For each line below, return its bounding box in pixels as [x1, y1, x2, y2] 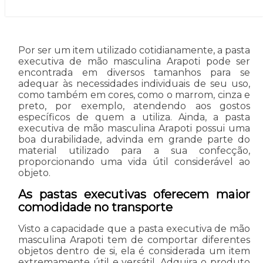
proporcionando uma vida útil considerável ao [18, 156, 251, 167]
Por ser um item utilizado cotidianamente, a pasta [18, 44, 251, 56]
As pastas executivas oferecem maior [18, 187, 251, 201]
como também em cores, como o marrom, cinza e [18, 89, 251, 100]
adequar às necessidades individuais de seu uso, [18, 77, 251, 89]
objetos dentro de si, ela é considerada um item [18, 245, 251, 257]
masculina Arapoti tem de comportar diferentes [18, 234, 251, 245]
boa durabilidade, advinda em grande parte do [18, 133, 251, 145]
